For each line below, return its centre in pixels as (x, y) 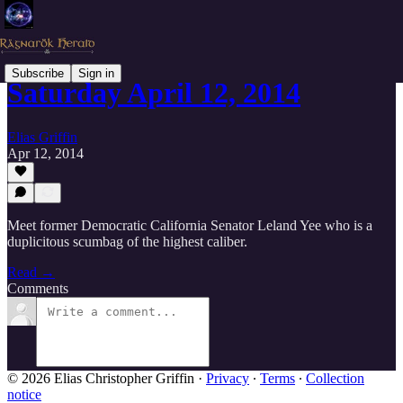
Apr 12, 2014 (45, 153)
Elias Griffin (42, 137)
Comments (38, 288)
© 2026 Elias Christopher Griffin (101, 378)
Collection (335, 378)
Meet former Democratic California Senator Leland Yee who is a (190, 225)
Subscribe (38, 73)
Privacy (228, 378)
